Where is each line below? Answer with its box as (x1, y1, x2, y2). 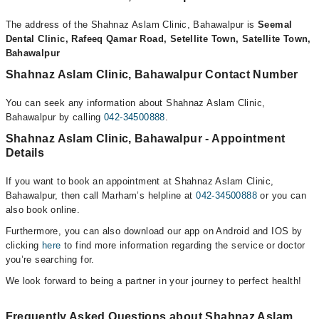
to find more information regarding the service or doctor (61, 240, 305, 251)
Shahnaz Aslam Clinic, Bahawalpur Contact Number (5, 68, 298, 81)
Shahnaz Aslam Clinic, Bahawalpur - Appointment (5, 132, 286, 145)
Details (5, 147, 45, 159)
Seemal (257, 19, 293, 31)
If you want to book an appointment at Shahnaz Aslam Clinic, (5, 176, 274, 187)
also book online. (5, 204, 80, 216)
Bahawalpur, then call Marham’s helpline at (5, 190, 197, 202)
